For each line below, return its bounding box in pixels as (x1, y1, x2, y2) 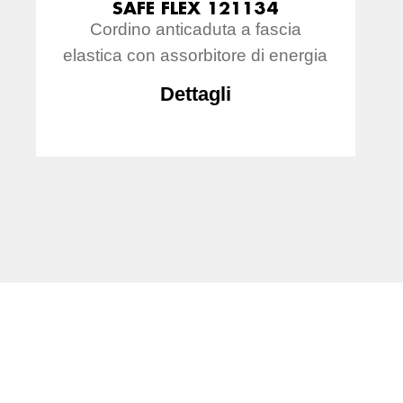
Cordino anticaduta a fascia (89, 19, 301, 39)
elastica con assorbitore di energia (63, 45, 328, 65)
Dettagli (159, 82, 231, 105)
